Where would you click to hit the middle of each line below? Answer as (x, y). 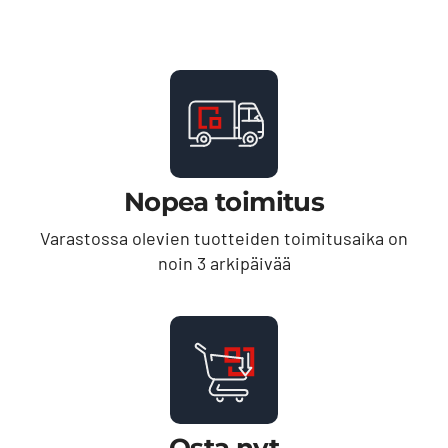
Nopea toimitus (224, 201)
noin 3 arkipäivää (224, 262)
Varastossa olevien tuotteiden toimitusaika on (224, 237)
